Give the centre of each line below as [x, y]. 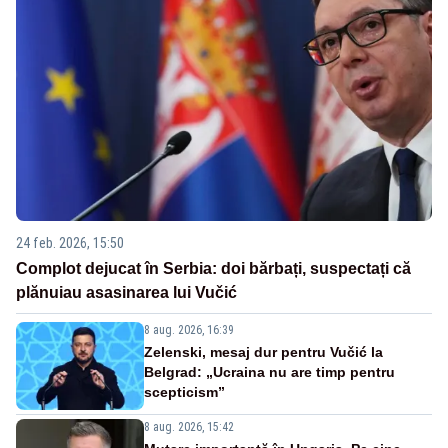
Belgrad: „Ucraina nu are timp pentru [269, 371]
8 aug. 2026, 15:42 [189, 426]
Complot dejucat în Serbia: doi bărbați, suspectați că [213, 268]
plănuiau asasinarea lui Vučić [126, 292]
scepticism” [184, 391]
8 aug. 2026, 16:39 [189, 329]
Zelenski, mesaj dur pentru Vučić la [263, 351]
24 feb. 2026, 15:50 [70, 242]
